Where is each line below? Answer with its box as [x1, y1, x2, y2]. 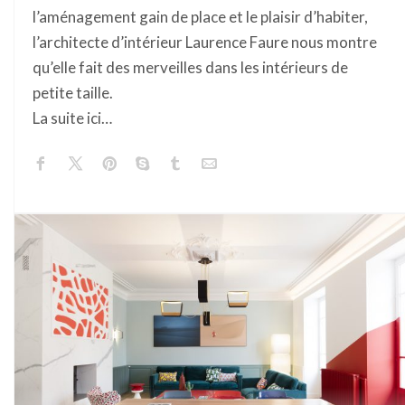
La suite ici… [33, 108, 112, 128]
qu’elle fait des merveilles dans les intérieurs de [33, 58, 348, 78]
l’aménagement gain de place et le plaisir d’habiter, [33, 7, 368, 27]
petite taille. [33, 83, 113, 103]
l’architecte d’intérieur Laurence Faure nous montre [33, 33, 377, 52]
